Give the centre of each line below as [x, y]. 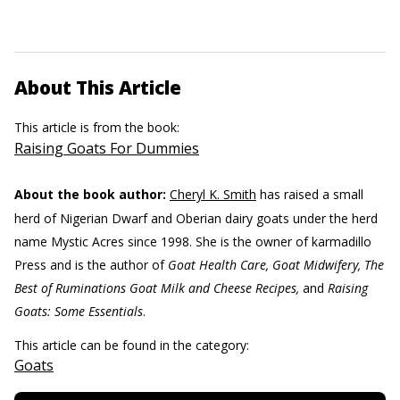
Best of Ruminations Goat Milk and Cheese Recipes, [157, 287]
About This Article [98, 87]
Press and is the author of [91, 264]
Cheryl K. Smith [213, 194]
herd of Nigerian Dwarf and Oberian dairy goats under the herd [196, 218]
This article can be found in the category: [133, 345]
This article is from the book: [99, 127]
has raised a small [310, 194]
